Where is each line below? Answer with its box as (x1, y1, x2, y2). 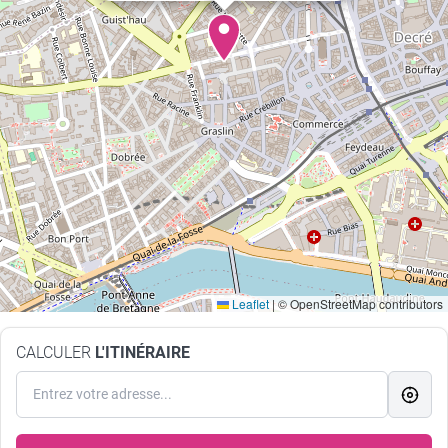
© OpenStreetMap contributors (275, 295, 443, 313)
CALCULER (16, 343, 91, 363)
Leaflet (229, 295, 269, 313)
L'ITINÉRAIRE (91, 343, 190, 363)
